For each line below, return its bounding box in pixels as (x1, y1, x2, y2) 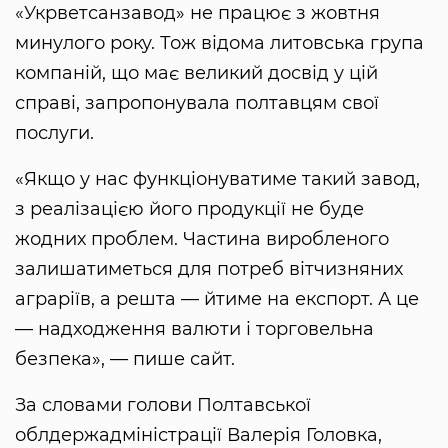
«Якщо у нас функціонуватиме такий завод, (15, 167, 420, 190)
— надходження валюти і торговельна (15, 317, 374, 340)
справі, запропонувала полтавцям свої (15, 91, 379, 114)
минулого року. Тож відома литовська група (15, 31, 424, 54)
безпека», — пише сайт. (15, 347, 235, 370)
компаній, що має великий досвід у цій (15, 61, 378, 84)
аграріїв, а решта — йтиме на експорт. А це (15, 287, 419, 310)
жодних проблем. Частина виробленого (15, 227, 389, 250)
